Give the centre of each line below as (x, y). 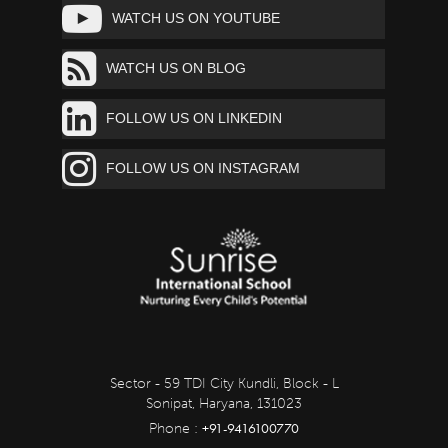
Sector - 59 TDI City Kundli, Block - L (224, 384)
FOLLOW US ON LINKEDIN (194, 118)
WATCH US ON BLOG (176, 68)
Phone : (175, 429)
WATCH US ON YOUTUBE (196, 18)
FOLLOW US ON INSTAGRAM (203, 168)
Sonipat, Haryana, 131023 (224, 404)
